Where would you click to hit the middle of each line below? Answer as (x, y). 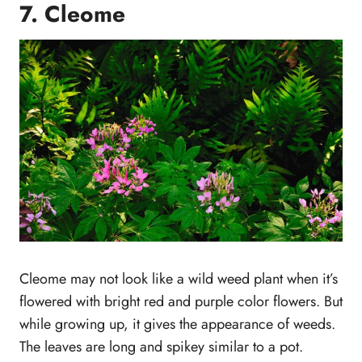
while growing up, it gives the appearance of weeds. (177, 324)
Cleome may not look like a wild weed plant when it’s (179, 278)
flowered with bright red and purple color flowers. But (181, 301)
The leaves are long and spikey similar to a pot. (161, 346)
